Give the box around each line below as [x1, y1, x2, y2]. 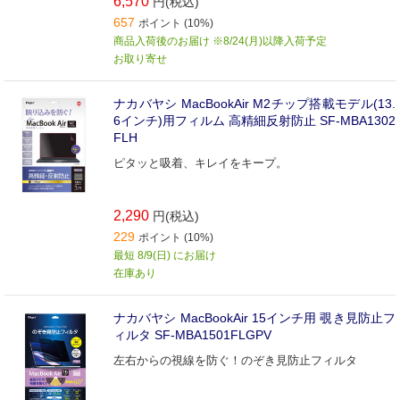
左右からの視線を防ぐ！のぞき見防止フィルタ [113, 353, 357, 367]
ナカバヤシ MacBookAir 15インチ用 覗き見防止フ [113, 310, 396, 325]
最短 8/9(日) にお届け [113, 248, 216, 262]
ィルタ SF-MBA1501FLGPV [113, 327, 271, 342]
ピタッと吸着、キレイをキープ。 [113, 156, 287, 170]
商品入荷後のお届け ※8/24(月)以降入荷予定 [113, 35, 327, 47]
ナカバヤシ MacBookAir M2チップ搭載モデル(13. [113, 96, 396, 111]
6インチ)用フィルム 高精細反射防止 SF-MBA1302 [113, 113, 396, 128]
